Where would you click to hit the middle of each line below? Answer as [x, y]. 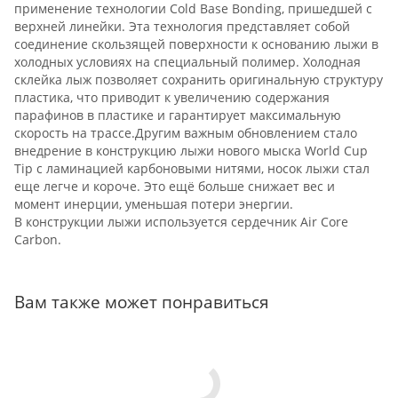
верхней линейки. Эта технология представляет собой [182, 26]
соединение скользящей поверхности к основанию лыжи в [196, 44]
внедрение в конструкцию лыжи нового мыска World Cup [191, 150]
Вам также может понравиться [142, 301]
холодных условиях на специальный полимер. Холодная [187, 61]
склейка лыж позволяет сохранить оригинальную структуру [199, 79]
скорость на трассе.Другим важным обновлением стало [186, 132]
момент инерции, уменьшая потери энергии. [154, 203]
